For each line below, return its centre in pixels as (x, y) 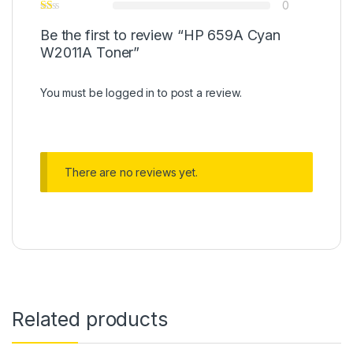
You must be (73, 93)
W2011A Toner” (90, 53)
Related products (90, 319)
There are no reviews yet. (131, 173)
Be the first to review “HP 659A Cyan (160, 35)
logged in (130, 93)
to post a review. (198, 93)
